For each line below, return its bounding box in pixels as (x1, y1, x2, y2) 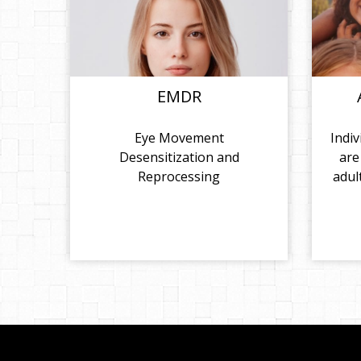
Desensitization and (118, 147, 239, 166)
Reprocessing (138, 167, 220, 185)
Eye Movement (134, 128, 224, 147)
